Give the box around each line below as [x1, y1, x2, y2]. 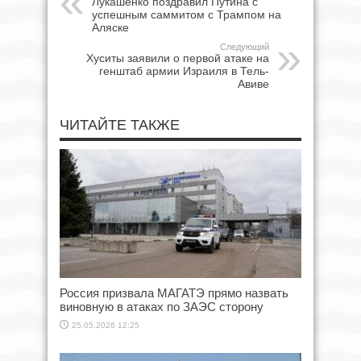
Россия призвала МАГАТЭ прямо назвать [60, 285, 288, 300]
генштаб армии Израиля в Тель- [99, 64, 269, 77]
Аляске [92, 20, 129, 34]
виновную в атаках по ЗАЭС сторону [60, 299, 263, 313]
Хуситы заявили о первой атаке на [86, 51, 269, 64]
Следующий [220, 41, 269, 52]
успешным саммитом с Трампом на [92, 7, 281, 21]
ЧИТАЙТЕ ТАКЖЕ [60, 116, 180, 133]
